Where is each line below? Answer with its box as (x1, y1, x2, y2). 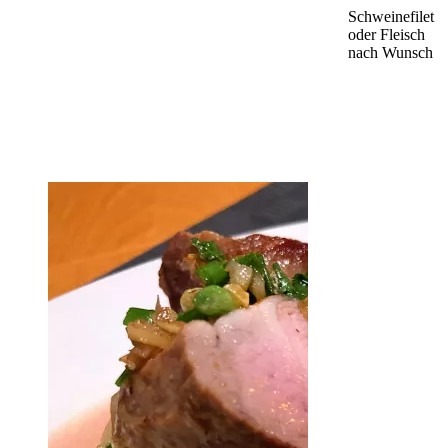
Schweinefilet (348, 8, 434, 25)
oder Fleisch (348, 26, 425, 43)
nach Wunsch (348, 44, 433, 61)
